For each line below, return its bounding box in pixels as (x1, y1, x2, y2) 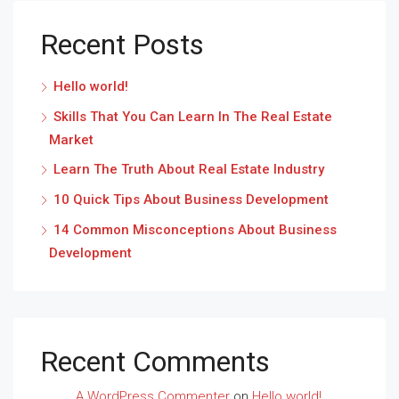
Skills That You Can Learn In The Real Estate (53, 109, 332, 126)
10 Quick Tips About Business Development (53, 191, 329, 208)
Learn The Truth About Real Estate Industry (53, 161, 324, 178)
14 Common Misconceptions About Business (53, 222, 337, 239)
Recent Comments (40, 345, 270, 379)
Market (49, 132, 94, 149)
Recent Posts (40, 28, 204, 62)
